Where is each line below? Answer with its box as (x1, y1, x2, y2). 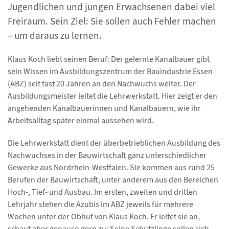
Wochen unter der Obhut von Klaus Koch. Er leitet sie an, (8, 211, 200, 222)
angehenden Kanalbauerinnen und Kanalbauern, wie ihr (8, 102, 201, 113)
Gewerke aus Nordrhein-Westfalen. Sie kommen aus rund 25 (8, 162, 215, 173)
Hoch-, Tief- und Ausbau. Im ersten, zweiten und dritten (8, 186, 197, 197)
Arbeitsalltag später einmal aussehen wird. (8, 114, 154, 126)
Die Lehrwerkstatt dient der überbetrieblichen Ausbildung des (8, 137, 220, 148)
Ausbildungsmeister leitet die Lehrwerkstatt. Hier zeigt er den (8, 90, 217, 101)
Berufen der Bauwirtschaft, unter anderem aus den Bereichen (8, 174, 218, 185)
